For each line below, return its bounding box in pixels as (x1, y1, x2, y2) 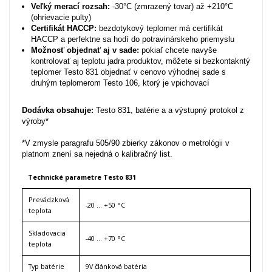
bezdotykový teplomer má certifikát (97, 23, 223, 33)
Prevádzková (29, 194, 69, 204)
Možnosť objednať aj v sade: (31, 45, 139, 55)
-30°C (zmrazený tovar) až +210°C (110, 1, 233, 11)
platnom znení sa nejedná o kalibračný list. (22, 149, 172, 158)
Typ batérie (29, 261, 64, 271)
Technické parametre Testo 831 (28, 172, 136, 182)
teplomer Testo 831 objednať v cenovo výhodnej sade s (31, 67, 226, 76)
